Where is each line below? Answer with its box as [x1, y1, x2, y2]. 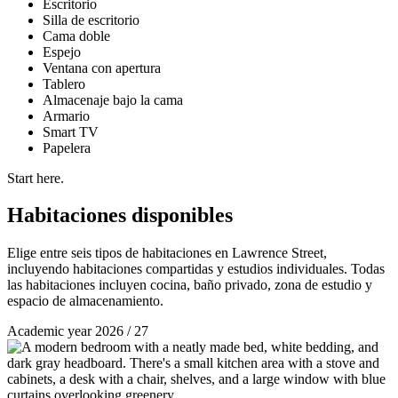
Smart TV [43, 123, 99, 139]
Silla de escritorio [43, 12, 139, 28]
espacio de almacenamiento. [7, 293, 163, 309]
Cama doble [43, 28, 110, 44]
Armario [43, 107, 90, 123]
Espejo [43, 44, 81, 60]
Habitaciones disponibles [7, 203, 233, 227]
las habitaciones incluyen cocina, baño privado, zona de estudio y [7, 277, 372, 293]
